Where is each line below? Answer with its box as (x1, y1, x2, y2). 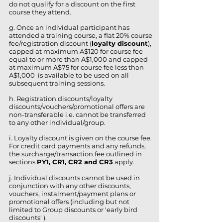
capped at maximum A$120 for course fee (9, 47, 143, 55)
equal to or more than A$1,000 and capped (9, 55, 148, 63)
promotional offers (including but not (9, 198, 129, 206)
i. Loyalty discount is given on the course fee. (9, 134, 152, 142)
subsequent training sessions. (9, 79, 107, 87)
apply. (113, 158, 134, 166)
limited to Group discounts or (9, 206, 105, 214)
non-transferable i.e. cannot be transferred (9, 111, 146, 118)
